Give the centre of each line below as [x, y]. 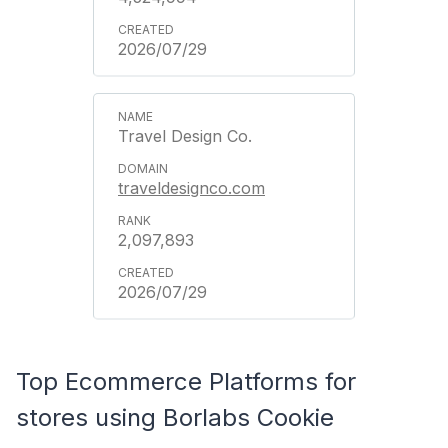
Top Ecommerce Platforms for [186, 381]
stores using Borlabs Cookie [175, 417]
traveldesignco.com [191, 188]
